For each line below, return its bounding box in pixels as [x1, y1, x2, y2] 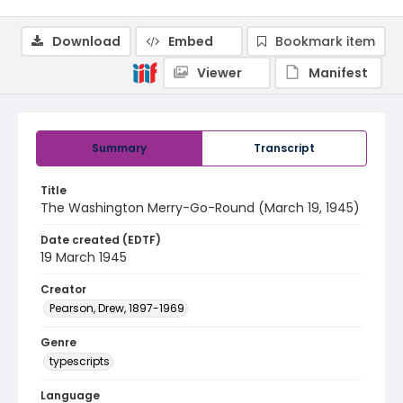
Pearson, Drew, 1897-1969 [49, 300, 184, 316]
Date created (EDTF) [40, 232, 161, 247]
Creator [40, 282, 86, 297]
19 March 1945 [40, 248, 127, 266]
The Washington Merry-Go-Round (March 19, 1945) [40, 199, 360, 217]
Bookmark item [275, 32, 375, 50]
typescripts [49, 354, 110, 369]
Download [52, 32, 121, 50]
